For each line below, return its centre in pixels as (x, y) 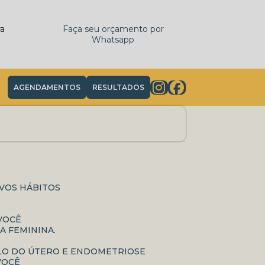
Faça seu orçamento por (113, 29)
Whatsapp (113, 40)
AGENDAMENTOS (47, 87)
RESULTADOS (118, 87)
